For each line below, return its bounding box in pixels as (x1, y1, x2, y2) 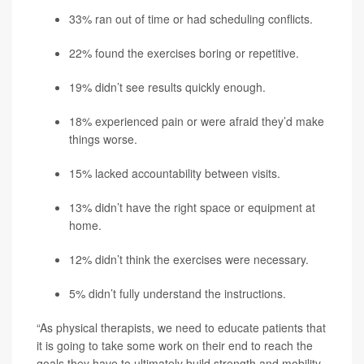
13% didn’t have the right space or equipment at (69, 199, 315, 216)
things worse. (69, 131, 137, 148)
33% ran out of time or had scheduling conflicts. (69, 11, 313, 28)
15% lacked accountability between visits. (69, 165, 280, 182)
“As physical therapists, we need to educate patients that (37, 319, 326, 336)
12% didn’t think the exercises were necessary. (69, 251, 309, 268)
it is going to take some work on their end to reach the (37, 337, 313, 354)
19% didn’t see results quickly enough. (69, 79, 266, 96)
